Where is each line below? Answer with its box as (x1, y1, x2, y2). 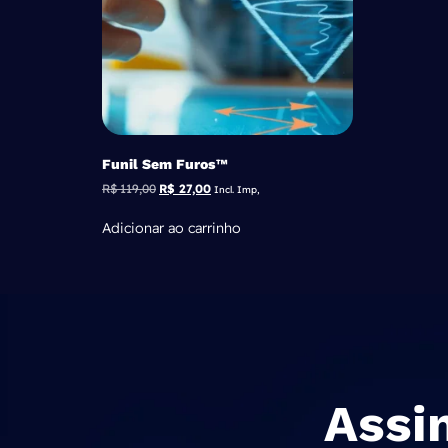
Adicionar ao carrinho (102, 219, 241, 238)
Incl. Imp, (214, 183, 260, 196)
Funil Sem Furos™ (102, 156, 227, 173)
